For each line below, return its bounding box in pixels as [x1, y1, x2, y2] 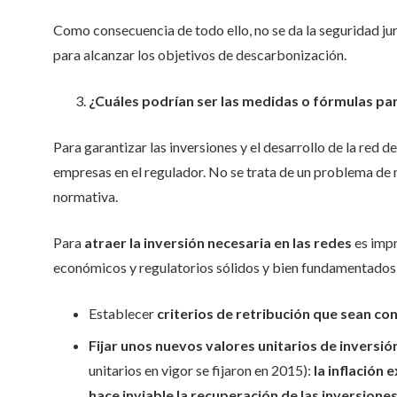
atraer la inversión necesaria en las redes [84, 234, 352, 251]
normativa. [53, 188, 118, 205]
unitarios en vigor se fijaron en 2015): [89, 362, 314, 378]
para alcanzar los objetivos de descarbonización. [53, 46, 346, 63]
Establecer [89, 305, 157, 322]
